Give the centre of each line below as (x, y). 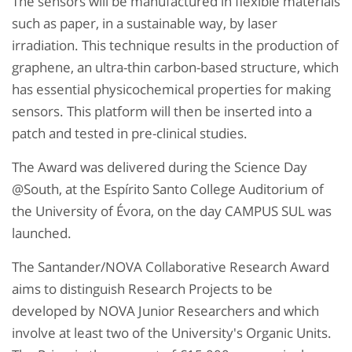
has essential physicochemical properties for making (171, 90)
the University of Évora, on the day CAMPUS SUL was (172, 211)
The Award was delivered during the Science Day (159, 167)
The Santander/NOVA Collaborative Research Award (170, 267)
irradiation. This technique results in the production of (175, 46)
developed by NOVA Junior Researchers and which (165, 311)
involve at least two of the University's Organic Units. (172, 333)
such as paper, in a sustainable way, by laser (145, 24)
